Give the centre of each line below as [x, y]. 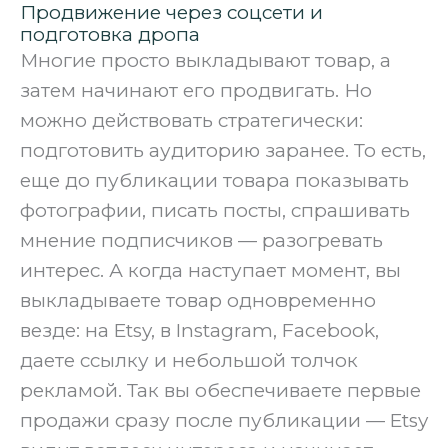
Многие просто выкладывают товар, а [205, 61]
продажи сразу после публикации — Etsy [224, 421]
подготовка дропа [110, 35]
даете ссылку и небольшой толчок [189, 361]
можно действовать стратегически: [191, 121]
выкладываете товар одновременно [198, 301]
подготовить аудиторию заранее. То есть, [223, 151]
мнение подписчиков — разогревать [201, 241]
